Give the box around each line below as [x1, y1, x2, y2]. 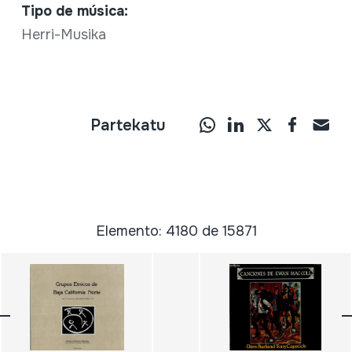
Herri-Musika [20, 25, 106, 43]
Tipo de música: [20, 2, 128, 20]
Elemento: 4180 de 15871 [95, 222, 257, 240]
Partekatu [90, 115, 167, 135]
